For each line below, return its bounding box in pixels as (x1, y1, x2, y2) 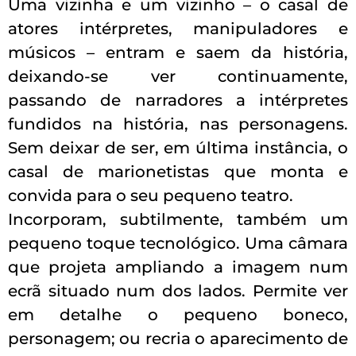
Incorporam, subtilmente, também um (8, 209, 348, 229)
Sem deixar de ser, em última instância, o (8, 137, 348, 157)
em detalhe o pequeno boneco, (8, 304, 348, 324)
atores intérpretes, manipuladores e (8, 18, 348, 38)
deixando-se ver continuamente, (8, 66, 348, 86)
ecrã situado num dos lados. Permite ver (8, 281, 348, 300)
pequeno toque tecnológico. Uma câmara (8, 233, 348, 253)
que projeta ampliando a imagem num (8, 257, 348, 277)
